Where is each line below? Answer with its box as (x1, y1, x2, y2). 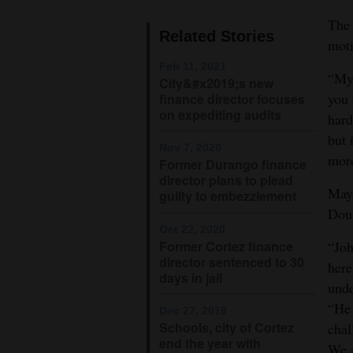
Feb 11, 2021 (159, 59, 226, 72)
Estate (13, 74, 46, 92)
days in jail (159, 268, 222, 287)
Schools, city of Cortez (159, 318, 294, 337)
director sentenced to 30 (159, 252, 304, 271)
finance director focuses (159, 89, 305, 108)
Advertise (13, 200, 64, 218)
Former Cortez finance (159, 236, 293, 255)
